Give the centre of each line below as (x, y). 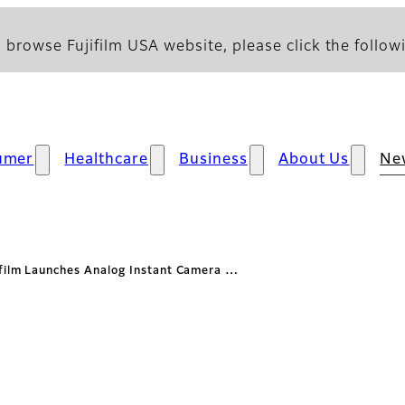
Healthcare (107, 160)
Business (213, 160)
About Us (314, 160)
